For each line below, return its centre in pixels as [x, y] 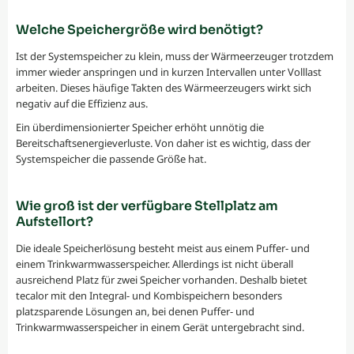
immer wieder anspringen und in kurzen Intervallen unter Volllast [169, 72]
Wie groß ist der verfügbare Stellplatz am [147, 206]
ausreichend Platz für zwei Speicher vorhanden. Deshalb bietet [162, 280]
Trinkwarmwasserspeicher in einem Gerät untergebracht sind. [160, 328]
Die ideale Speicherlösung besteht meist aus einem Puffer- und [163, 249]
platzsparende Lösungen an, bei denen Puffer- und [135, 312]
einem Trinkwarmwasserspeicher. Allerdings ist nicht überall [154, 264]
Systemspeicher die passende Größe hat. [111, 159]
